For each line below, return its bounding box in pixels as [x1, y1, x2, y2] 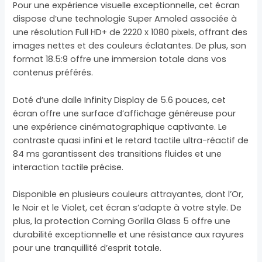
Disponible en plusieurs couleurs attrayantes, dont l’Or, [13, 188, 244, 200]
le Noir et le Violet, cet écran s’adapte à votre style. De [13, 201, 242, 213]
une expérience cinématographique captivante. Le [13, 120, 227, 133]
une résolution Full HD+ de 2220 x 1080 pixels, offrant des [13, 26, 248, 39]
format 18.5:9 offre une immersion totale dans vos [13, 53, 227, 65]
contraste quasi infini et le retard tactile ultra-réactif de [13, 134, 249, 146]
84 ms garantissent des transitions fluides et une [13, 147, 222, 160]
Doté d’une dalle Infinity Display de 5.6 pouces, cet [13, 94, 226, 106]
